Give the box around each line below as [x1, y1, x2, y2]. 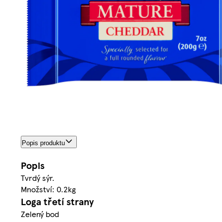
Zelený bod [21, 208, 59, 220]
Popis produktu [22, 139, 65, 147]
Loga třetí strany [21, 195, 94, 209]
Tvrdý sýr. [21, 172, 55, 184]
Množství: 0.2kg [21, 183, 76, 195]
